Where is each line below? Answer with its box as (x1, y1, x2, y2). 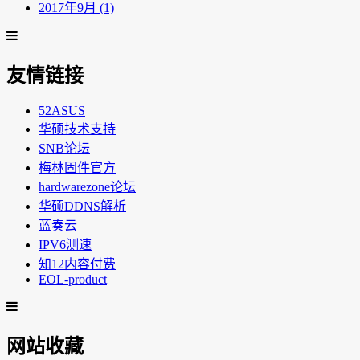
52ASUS (39, 103, 85, 117)
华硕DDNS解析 (39, 198, 126, 213)
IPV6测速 (39, 237, 92, 252)
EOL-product (39, 272, 107, 286)
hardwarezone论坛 (39, 179, 136, 194)
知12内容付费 (39, 256, 116, 271)
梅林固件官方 (39, 160, 116, 174)
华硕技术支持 (39, 121, 116, 136)
